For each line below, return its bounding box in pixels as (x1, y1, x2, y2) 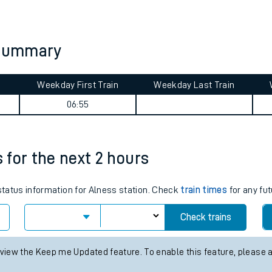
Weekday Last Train (154, 80, 235, 90)
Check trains (180, 212, 231, 222)
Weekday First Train (37, 80, 118, 90)
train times (180, 185, 228, 195)
